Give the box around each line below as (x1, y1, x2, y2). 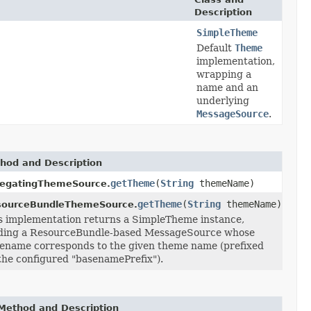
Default (196, 42, 235, 53)
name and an (196, 81, 258, 93)
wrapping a (196, 68, 251, 80)
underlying (196, 94, 249, 106)
